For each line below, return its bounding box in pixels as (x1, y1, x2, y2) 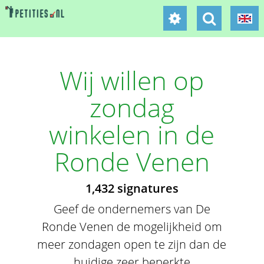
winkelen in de (49, 117, 215, 152)
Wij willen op (60, 62, 204, 98)
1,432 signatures (85, 180, 179, 196)
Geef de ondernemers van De (53, 201, 210, 217)
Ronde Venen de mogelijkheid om (41, 219, 222, 235)
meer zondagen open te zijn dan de (37, 236, 227, 252)
